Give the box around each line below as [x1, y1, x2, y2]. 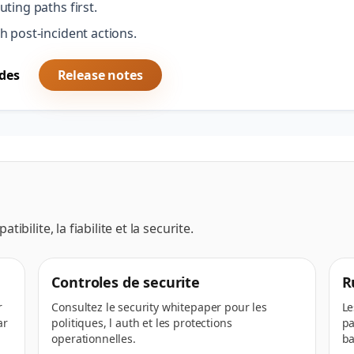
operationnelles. [51, 331, 136, 346]
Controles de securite [51, 273, 200, 292]
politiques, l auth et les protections [51, 315, 232, 330]
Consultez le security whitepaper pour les [51, 299, 267, 314]
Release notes [57, 66, 143, 84]
